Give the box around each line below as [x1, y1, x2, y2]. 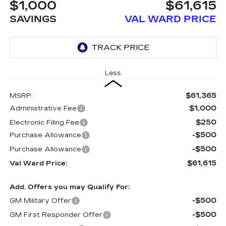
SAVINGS [9, 13, 56, 25]
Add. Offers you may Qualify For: [9, 183, 130, 191]
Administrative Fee [9, 104, 77, 112]
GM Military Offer [9, 197, 71, 205]
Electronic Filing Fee [9, 119, 79, 127]
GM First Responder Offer [9, 211, 102, 219]
